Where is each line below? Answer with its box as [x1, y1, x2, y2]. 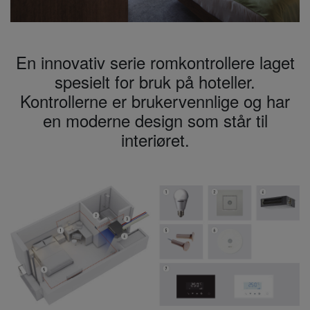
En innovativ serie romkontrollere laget [15, 49, 295, 74]
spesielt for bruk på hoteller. [55, 69, 255, 93]
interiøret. [120, 127, 190, 152]
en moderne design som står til [42, 107, 268, 132]
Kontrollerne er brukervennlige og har [20, 88, 290, 113]
